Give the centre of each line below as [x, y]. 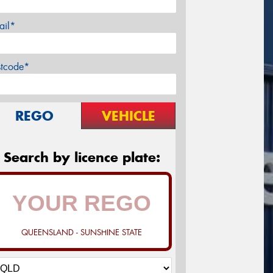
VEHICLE [128, 116]
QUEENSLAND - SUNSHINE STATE [82, 233]
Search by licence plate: [82, 158]
